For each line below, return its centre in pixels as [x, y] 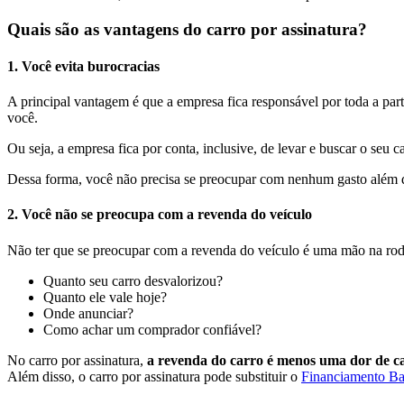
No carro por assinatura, [75, 360]
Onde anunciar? [88, 313]
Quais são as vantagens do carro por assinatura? [187, 29]
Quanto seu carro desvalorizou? [133, 280]
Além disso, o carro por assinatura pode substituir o [154, 376]
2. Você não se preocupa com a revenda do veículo [160, 215]
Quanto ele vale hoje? [105, 297]
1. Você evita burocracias [83, 66]
